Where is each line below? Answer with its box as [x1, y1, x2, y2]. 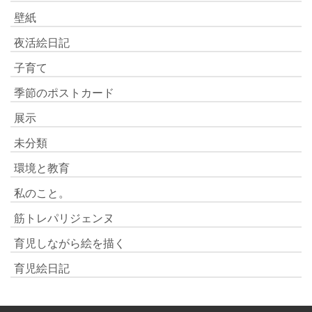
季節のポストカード [14, 85, 114, 100]
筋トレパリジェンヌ [14, 210, 114, 225]
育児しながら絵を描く [14, 235, 125, 250]
